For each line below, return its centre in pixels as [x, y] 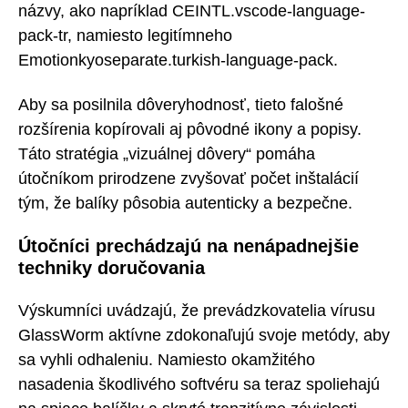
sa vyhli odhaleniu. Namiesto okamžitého [167, 359]
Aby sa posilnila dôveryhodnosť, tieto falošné [181, 104]
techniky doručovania [112, 268]
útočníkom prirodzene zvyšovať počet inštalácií [189, 178]
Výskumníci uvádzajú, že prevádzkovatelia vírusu [197, 310]
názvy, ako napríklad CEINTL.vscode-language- [192, 11]
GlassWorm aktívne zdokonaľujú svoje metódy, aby [204, 335]
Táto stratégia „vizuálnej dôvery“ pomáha [167, 153]
